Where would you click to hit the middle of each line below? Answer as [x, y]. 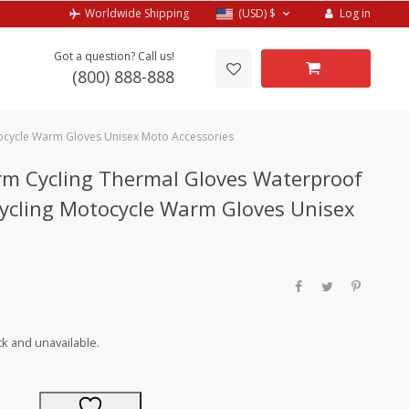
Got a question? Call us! [114, 56]
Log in [355, 13]
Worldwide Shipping [137, 14]
